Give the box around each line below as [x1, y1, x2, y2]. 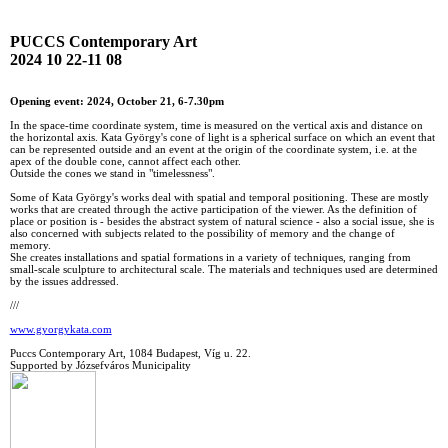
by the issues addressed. [9, 274, 119, 287]
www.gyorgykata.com [9, 322, 112, 335]
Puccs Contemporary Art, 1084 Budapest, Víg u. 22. [9, 346, 251, 359]
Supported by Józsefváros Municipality [9, 358, 191, 371]
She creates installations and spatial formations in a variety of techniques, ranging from [9, 250, 411, 263]
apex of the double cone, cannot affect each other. [9, 154, 241, 167]
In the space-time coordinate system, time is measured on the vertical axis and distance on [9, 118, 423, 131]
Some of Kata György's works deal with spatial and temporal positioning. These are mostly [9, 190, 429, 203]
